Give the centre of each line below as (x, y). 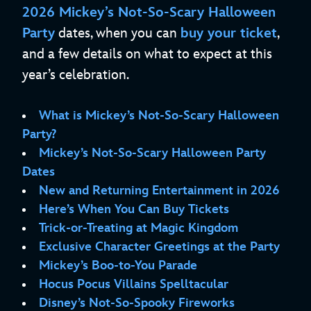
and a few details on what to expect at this (147, 54)
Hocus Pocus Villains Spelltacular (134, 285)
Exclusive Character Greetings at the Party (159, 247)
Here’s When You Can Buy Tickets (134, 210)
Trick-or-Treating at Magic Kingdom (138, 228)
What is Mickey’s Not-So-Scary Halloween (159, 116)
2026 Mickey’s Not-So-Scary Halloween (149, 13)
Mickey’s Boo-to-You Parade (118, 266)
